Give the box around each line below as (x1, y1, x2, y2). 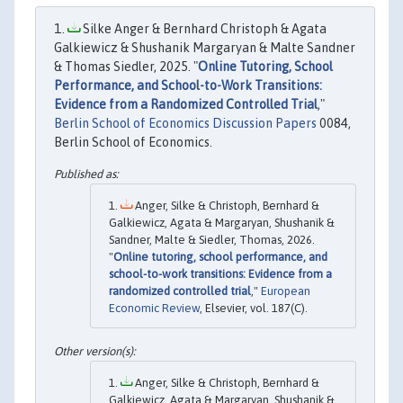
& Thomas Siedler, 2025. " (54, 59, 198, 74)
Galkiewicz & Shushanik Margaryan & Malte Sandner (54, 40, 355, 55)
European (261, 284, 310, 299)
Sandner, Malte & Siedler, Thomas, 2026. (109, 233, 315, 247)
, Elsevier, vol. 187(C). (200, 301, 308, 316)
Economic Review (109, 301, 200, 316)
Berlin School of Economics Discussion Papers (54, 116, 317, 130)
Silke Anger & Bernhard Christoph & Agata (80, 22, 327, 36)
